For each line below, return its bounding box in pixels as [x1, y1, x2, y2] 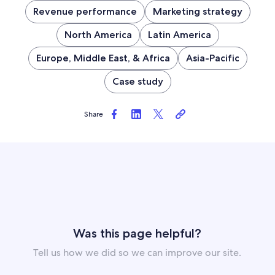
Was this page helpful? [73, 226, 201, 241]
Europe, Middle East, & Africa [36, 52, 170, 64]
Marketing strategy [152, 6, 242, 18]
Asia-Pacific [185, 52, 239, 64]
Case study [112, 76, 163, 88]
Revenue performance [33, 6, 137, 18]
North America [64, 29, 132, 41]
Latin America [147, 29, 211, 41]
